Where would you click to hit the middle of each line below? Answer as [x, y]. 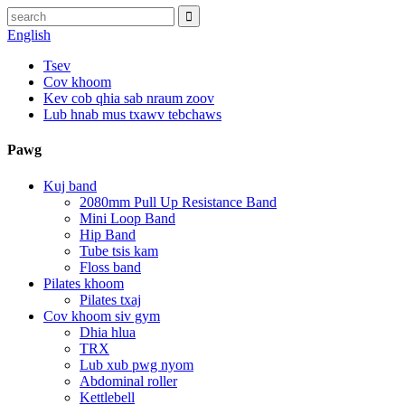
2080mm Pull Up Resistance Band [178, 202]
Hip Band [108, 234]
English [29, 35]
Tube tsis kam [119, 250]
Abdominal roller [128, 381]
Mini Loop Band [127, 218]
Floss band [110, 267]
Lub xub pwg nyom [137, 364]
